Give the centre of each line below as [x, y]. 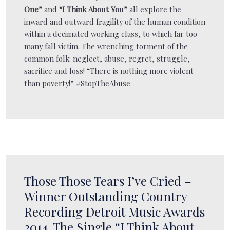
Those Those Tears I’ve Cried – [108, 180]
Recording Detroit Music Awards [114, 211]
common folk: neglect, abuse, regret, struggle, [107, 58]
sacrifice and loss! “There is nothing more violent [109, 71]
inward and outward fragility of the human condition [115, 21]
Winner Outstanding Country [106, 196]
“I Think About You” [93, 9]
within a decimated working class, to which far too [111, 34]
